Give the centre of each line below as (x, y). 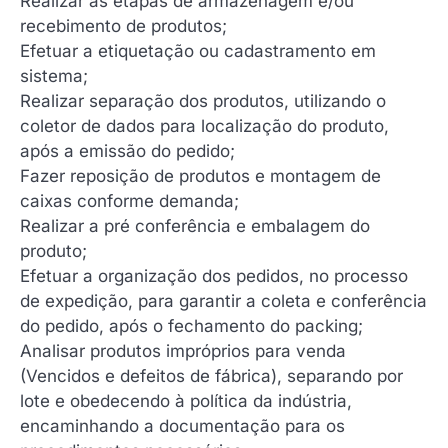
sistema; (54, 75)
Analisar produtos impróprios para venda (183, 350)
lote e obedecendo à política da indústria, (186, 400)
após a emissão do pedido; (127, 150)
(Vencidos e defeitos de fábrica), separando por (211, 375)
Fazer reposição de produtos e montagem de (200, 175)
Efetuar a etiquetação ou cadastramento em (198, 50)
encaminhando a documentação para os (182, 425)
